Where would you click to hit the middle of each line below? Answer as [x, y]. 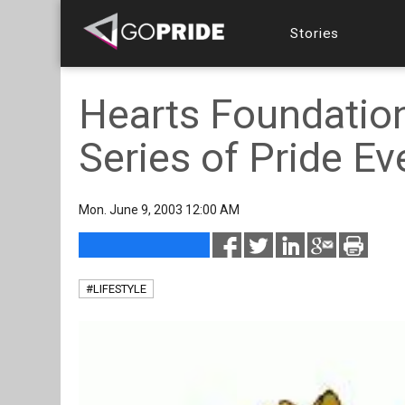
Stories [315, 33]
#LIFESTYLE [116, 289]
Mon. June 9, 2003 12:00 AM [159, 210]
